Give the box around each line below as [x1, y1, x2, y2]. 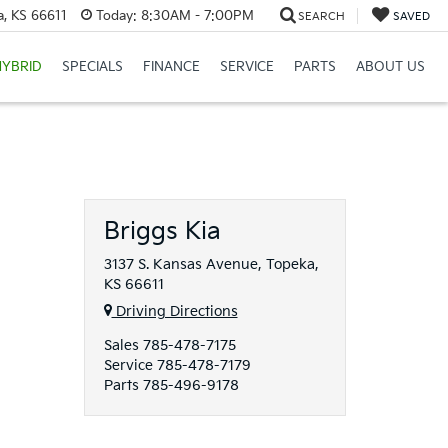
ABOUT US [355, 59, 425, 76]
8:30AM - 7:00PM [136, 7, 254, 24]
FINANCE [142, 59, 200, 76]
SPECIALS [61, 59, 123, 76]
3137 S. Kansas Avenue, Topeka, [103, 256, 319, 273]
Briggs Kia [103, 217, 221, 246]
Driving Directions [111, 303, 238, 320]
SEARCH [297, 9, 345, 23]
